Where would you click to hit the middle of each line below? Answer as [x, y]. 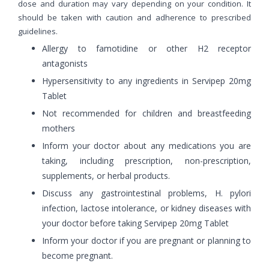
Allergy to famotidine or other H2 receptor [147, 48]
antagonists [65, 63]
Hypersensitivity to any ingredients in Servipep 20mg [147, 80]
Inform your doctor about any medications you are [147, 145]
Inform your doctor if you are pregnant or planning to [147, 240]
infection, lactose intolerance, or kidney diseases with [147, 208]
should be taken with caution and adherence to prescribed [134, 17]
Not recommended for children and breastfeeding [147, 113]
